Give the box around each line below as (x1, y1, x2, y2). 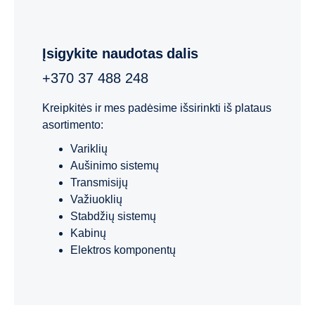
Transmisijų (70, 176, 128, 189)
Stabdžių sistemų (70, 210, 156, 223)
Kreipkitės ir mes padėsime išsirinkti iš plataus (42, 102, 271, 115)
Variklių (70, 143, 108, 155)
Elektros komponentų (70, 244, 176, 257)
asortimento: (42, 119, 103, 131)
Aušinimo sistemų (70, 160, 159, 172)
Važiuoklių (70, 193, 122, 206)
